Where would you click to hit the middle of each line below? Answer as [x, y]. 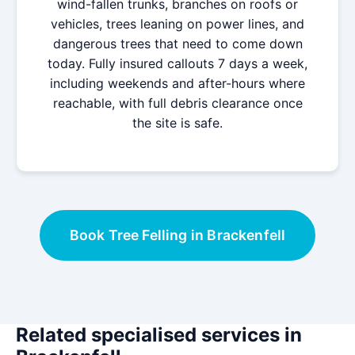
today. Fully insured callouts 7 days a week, [177, 63]
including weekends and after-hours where [177, 83]
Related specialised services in [159, 335]
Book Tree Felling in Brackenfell [177, 235]
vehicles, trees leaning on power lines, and [177, 24]
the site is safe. [177, 123]
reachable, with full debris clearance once [177, 103]
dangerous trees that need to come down [177, 44]
